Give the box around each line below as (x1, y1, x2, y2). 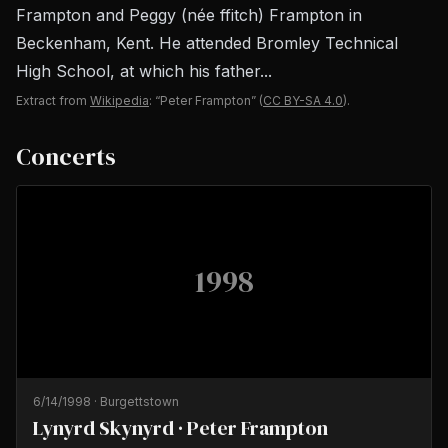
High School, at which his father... (16, 61, 272, 81)
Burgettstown (100, 394, 179, 409)
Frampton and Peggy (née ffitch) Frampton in (16, 5, 362, 25)
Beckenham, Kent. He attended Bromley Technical (16, 33, 398, 53)
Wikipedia (90, 93, 149, 108)
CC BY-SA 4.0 (263, 93, 343, 108)
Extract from (16, 93, 87, 108)
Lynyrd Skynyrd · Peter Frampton (33, 414, 328, 442)
